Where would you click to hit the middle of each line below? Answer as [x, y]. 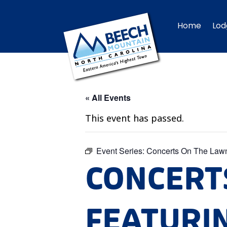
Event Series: [121, 150]
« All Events [108, 97]
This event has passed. [135, 118]
